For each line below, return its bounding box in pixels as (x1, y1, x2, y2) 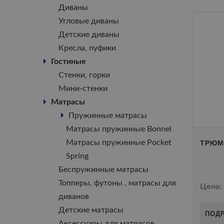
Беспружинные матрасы (58, 165, 148, 173)
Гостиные (51, 57, 86, 65)
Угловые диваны (58, 17, 119, 25)
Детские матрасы (58, 206, 123, 214)
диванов (58, 192, 89, 200)
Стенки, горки (58, 71, 110, 79)
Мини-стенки (58, 84, 107, 92)
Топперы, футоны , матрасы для (58, 179, 176, 187)
